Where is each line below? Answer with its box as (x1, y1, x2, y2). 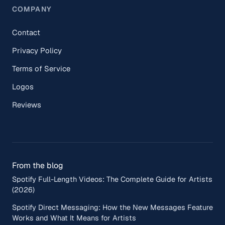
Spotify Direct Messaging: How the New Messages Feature (12, 202, 213, 212)
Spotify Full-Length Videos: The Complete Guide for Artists (12, 174, 212, 184)
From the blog (12, 160, 63, 171)
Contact (12, 27, 40, 37)
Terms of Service (12, 63, 70, 73)
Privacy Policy (12, 45, 62, 55)
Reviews (12, 99, 41, 109)
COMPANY (12, 4, 52, 14)
